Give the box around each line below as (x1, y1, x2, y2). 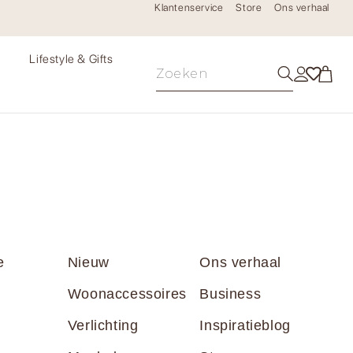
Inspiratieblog (199, 317, 291, 333)
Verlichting (67, 317, 139, 333)
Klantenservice (154, 2, 224, 13)
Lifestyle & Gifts (29, 52, 113, 67)
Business (199, 285, 262, 302)
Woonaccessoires (67, 285, 187, 302)
